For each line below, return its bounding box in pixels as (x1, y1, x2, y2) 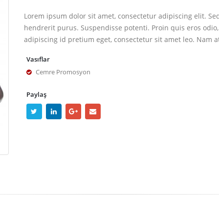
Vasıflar (26, 55, 50, 64)
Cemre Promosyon (36, 68, 90, 76)
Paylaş (26, 90, 46, 99)
